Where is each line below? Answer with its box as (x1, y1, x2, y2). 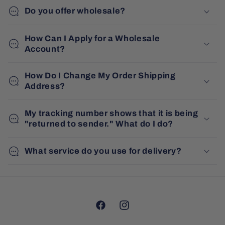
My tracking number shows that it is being (24, 108, 198, 118)
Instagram (118, 207, 156, 215)
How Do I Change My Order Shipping (24, 71, 176, 80)
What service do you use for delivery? (24, 146, 182, 155)
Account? (24, 44, 66, 53)
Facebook (94, 207, 130, 215)
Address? (24, 82, 66, 91)
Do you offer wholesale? (24, 7, 126, 16)
